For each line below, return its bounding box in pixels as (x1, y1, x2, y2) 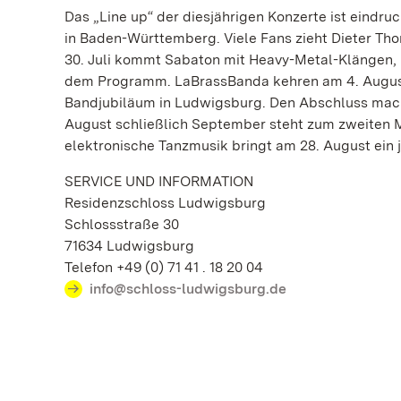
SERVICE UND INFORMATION (64, 172, 253, 190)
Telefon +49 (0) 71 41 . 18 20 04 (64, 258, 263, 276)
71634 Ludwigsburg (64, 236, 194, 254)
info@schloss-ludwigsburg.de (90, 279, 286, 297)
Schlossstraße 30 (64, 215, 179, 233)
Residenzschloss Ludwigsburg (64, 193, 266, 211)
